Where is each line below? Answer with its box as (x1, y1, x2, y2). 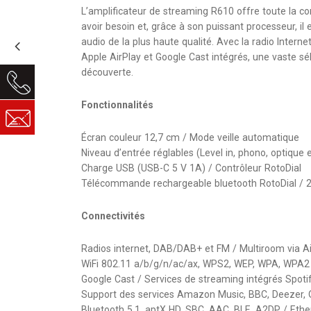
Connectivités (81, 210, 145, 221)
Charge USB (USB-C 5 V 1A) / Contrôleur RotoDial (81, 162, 301, 174)
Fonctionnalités (81, 99, 153, 110)
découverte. (81, 67, 133, 78)
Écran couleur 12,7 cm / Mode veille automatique (81, 132, 299, 143)
